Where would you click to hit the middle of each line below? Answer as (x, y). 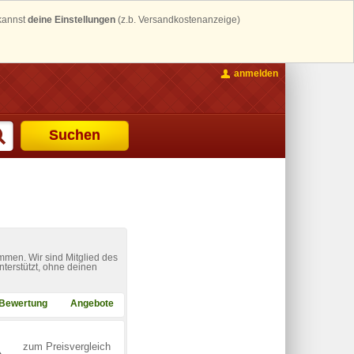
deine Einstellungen (72, 20)
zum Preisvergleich (67, 346)
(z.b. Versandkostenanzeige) (178, 20)
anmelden (256, 73)
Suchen (75, 135)
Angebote (92, 303)
